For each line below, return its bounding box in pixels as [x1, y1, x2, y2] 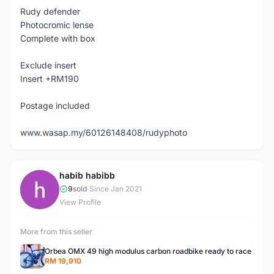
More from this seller [20, 227, 92, 236]
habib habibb [59, 170, 115, 180]
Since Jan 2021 [89, 184, 142, 193]
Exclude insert [20, 60, 76, 70]
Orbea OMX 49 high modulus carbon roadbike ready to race [45, 246, 251, 256]
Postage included [20, 100, 90, 111]
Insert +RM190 [20, 73, 79, 84]
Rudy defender [20, 6, 80, 17]
